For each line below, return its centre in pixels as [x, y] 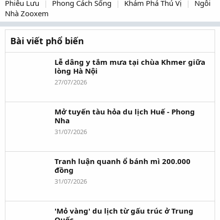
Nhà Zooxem [27, 14]
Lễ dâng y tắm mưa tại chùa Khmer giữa [130, 62]
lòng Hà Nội [76, 71]
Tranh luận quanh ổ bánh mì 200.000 [123, 161]
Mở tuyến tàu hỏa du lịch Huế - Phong [125, 112]
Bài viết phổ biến [47, 41]
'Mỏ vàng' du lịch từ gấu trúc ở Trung [124, 211]
